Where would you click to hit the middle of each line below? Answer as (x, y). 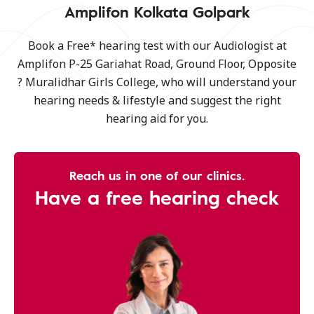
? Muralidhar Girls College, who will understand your (157, 82)
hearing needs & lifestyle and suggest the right (157, 100)
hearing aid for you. (157, 118)
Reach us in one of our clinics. (157, 175)
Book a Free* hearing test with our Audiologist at (157, 46)
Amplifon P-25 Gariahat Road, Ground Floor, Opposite (157, 64)
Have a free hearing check (157, 197)
